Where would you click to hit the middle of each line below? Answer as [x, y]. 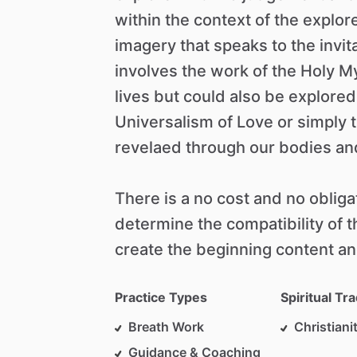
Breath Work [166, 327]
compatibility [275, 224]
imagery [145, 46]
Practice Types [161, 298]
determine [154, 224]
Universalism [164, 122]
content [305, 250]
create [139, 250]
